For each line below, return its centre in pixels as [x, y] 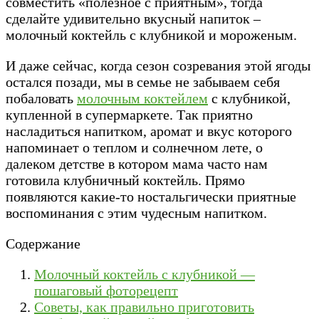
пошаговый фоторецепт [106, 290]
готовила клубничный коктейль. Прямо [125, 180]
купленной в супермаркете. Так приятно [129, 114]
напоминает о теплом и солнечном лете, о [134, 147]
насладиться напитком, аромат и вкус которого [149, 131]
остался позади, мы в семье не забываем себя [143, 82]
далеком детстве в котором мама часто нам [137, 163]
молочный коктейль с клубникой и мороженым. [151, 35]
